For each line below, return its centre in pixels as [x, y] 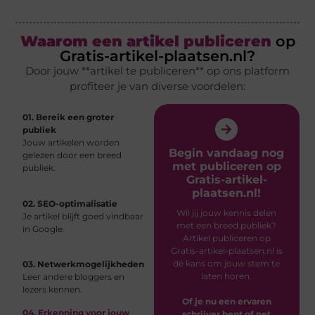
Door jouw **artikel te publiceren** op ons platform [157, 71]
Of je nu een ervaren [226, 302]
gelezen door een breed [72, 155]
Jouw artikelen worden [71, 143]
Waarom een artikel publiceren [148, 41]
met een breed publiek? [227, 226]
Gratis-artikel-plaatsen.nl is [226, 251]
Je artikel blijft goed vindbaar [83, 216]
